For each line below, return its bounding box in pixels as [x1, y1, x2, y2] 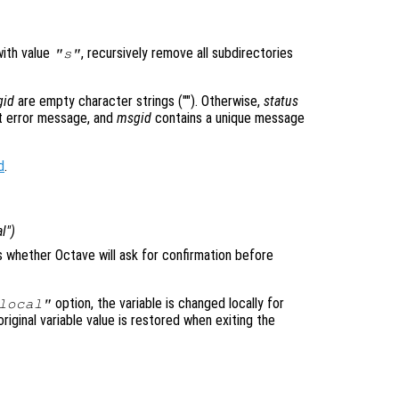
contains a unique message [151, 110, 305, 127]
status [264, 93, 298, 110]
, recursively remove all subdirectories [81, 45, 294, 62]
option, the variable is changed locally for [52, 295, 285, 313]
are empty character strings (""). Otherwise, [14, 93, 264, 110]
